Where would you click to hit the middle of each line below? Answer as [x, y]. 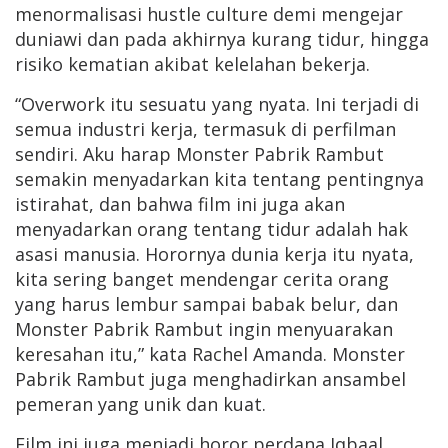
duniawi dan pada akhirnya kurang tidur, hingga [222, 39]
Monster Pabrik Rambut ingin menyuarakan [204, 329]
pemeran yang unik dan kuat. [140, 404]
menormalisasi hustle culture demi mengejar [209, 14]
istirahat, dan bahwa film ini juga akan [180, 204]
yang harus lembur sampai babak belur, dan [206, 304]
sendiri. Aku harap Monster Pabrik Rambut [199, 154]
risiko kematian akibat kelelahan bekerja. [192, 64]
